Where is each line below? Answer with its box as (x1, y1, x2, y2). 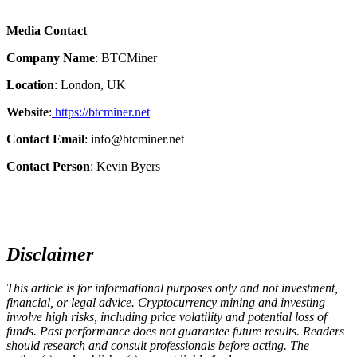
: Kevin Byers (90, 159, 160, 174)
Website (6, 105, 49, 120)
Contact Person (6, 159, 90, 174)
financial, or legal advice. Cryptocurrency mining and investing (6, 295, 325, 309)
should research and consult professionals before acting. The (6, 338, 309, 352)
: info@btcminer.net (84, 132, 184, 147)
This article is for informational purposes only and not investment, (6, 280, 338, 295)
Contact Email (6, 132, 84, 147)
